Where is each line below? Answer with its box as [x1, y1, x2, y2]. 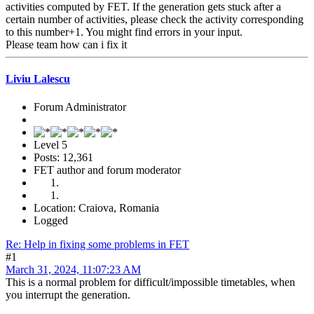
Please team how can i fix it [6, 39, 127, 51]
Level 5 [34, 138, 67, 151]
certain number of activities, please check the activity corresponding [6, 13, 303, 26]
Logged [34, 214, 68, 226]
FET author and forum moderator [34, 163, 181, 176]
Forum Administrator [34, 100, 126, 113]
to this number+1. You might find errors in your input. [6, 26, 243, 39]
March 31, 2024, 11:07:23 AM [6, 263, 141, 275]
